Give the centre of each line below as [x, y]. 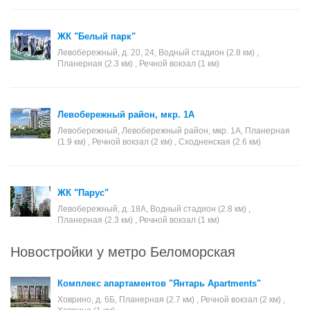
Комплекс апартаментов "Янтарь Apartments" [159, 283]
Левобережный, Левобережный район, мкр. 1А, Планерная [174, 131]
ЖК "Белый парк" [97, 36]
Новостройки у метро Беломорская [123, 251]
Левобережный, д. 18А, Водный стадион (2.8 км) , [154, 209]
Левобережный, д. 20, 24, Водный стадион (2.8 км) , [158, 53]
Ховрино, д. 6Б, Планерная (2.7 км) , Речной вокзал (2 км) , [171, 300]
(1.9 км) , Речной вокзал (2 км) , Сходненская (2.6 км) [159, 142]
